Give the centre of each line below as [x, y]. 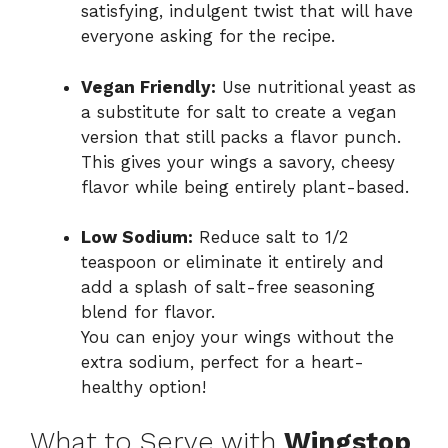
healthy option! [143, 387]
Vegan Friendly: [148, 86]
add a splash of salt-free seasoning [228, 287]
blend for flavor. [148, 312]
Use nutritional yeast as [316, 86]
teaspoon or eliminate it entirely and [232, 262]
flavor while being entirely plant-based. [245, 186]
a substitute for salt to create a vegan [239, 111]
